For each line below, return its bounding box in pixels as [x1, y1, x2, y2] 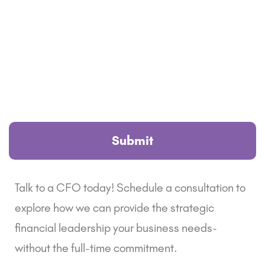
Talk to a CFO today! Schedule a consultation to [15, 180, 245, 195]
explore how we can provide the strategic [15, 201, 214, 215]
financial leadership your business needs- [15, 221, 217, 235]
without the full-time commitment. [15, 241, 177, 256]
